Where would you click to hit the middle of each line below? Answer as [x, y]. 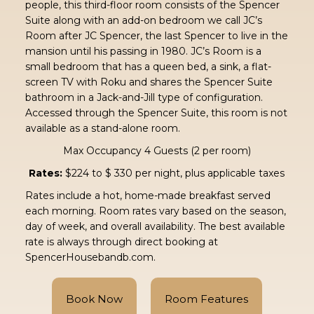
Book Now [94, 299]
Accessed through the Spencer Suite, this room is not [156, 113]
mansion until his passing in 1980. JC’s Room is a [143, 52]
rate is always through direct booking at [121, 242]
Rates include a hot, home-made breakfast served [148, 196]
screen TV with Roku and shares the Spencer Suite [149, 82]
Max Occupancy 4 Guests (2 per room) [157, 151]
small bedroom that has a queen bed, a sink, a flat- [148, 67]
